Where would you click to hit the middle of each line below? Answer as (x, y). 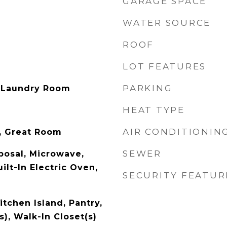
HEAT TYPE (154, 110)
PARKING (148, 88)
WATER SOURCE (167, 23)
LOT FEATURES (164, 66)
